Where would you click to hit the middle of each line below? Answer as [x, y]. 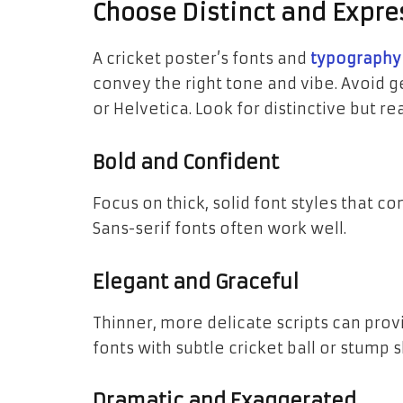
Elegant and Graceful [196, 282]
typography [356, 59]
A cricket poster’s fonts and [201, 59]
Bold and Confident [186, 162]
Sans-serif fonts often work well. [219, 228]
